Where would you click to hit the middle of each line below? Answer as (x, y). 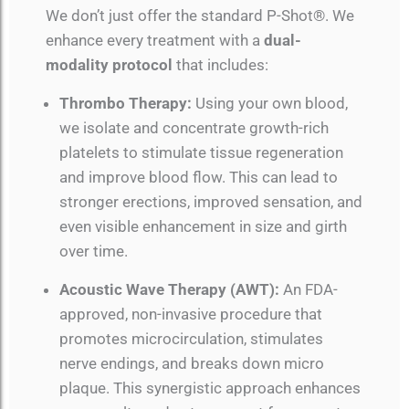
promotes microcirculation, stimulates (191, 339)
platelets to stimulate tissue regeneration (201, 153)
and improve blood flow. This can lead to (199, 178)
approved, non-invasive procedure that (191, 315)
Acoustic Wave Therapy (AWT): (169, 290)
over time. (94, 252)
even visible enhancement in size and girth (203, 227)
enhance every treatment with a (155, 40)
